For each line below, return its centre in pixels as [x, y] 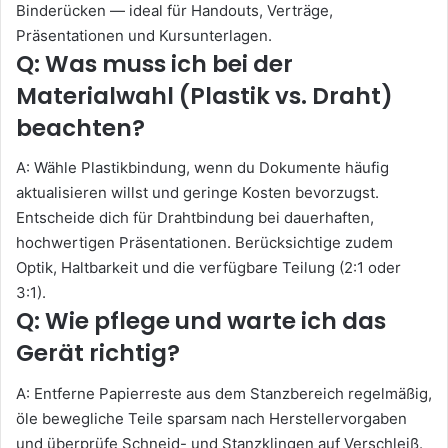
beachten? [80, 127]
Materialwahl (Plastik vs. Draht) [204, 95]
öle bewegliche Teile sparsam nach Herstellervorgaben [211, 418]
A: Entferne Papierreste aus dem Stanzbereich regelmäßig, [224, 393]
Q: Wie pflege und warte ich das [201, 321]
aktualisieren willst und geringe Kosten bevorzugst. [197, 193]
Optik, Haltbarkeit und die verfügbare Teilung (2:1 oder [208, 268]
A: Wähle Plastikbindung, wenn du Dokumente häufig [202, 168]
